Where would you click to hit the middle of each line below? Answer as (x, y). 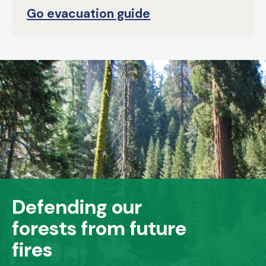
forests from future (99, 229)
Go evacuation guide (88, 14)
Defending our (77, 207)
